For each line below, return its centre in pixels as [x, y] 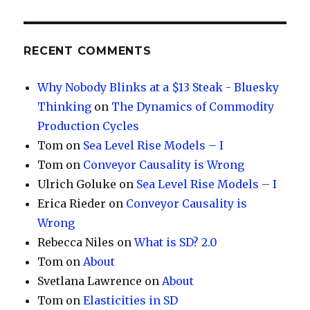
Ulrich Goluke [77, 184]
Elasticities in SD [131, 300]
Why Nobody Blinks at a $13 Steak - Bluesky [158, 87]
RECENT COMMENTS [88, 51]
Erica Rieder [72, 203]
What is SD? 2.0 [176, 242]
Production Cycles [89, 126]
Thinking [65, 107]
